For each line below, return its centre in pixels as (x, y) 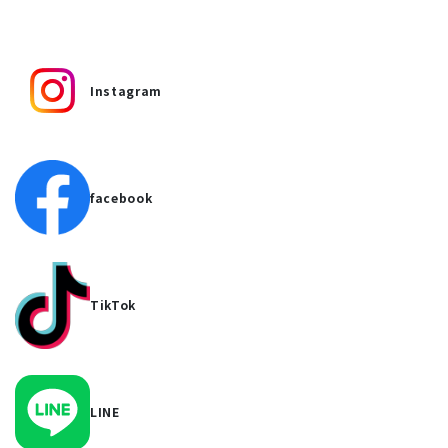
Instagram (126, 90)
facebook (121, 197)
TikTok (113, 305)
